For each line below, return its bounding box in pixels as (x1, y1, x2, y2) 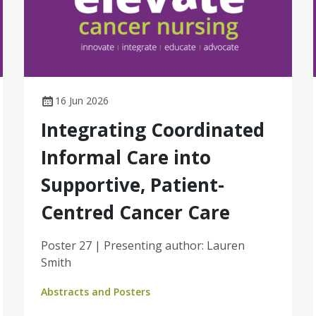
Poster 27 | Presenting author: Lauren (40, 237, 245, 253)
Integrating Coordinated (40, 116, 265, 142)
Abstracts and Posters (40, 284, 150, 298)
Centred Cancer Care (40, 199, 230, 225)
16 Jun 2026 (54, 93, 109, 107)
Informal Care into (40, 144, 211, 170)
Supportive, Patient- (40, 171, 224, 197)
